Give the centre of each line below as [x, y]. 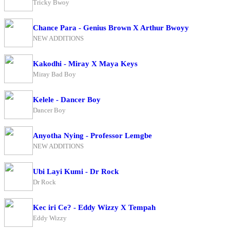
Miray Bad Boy [54, 74]
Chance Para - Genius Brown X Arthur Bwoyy [111, 27]
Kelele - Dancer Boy [67, 99]
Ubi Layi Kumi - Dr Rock [76, 171]
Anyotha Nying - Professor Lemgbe [92, 135]
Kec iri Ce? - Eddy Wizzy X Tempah [94, 207]
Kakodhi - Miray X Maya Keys [85, 63]
